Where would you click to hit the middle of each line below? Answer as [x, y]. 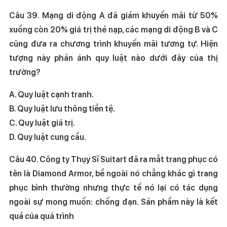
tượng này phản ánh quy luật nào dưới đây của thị [113, 58]
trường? [25, 72]
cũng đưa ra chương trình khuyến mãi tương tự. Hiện [113, 44]
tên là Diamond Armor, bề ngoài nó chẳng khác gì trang [113, 173]
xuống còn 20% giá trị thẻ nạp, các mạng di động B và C [113, 29]
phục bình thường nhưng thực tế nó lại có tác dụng [113, 187]
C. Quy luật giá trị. [78, 123]
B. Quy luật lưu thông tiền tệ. [62, 108]
